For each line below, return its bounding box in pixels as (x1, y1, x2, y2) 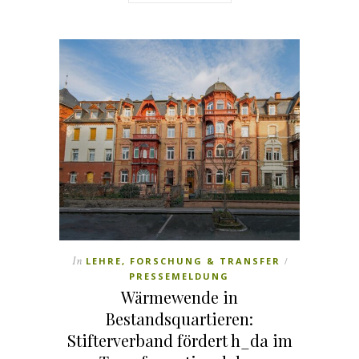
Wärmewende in (121, 286, 238, 309)
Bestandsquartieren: (106, 308, 253, 330)
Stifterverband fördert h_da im (67, 329, 292, 352)
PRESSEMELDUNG (129, 270, 229, 283)
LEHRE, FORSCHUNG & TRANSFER (85, 255, 280, 268)
